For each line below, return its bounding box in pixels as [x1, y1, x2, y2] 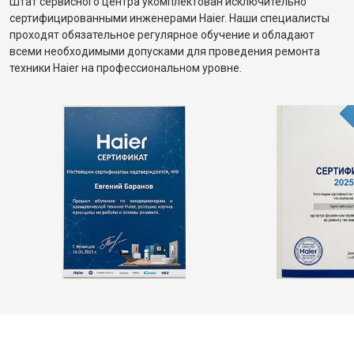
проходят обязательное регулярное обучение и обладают [9, 28, 314, 41]
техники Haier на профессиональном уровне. [9, 62, 242, 74]
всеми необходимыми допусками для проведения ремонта [9, 45, 320, 58]
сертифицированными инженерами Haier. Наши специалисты [9, 12, 330, 24]
